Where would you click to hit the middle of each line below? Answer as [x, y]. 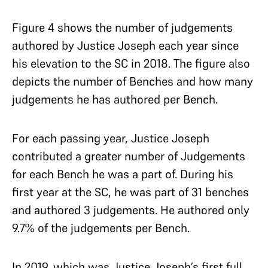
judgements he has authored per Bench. [116, 99]
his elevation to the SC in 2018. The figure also [131, 63]
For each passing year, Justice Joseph [111, 138]
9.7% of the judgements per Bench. [102, 228]
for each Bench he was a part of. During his [123, 174]
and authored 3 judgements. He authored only [131, 210]
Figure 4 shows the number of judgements [122, 27]
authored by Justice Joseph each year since [125, 45]
